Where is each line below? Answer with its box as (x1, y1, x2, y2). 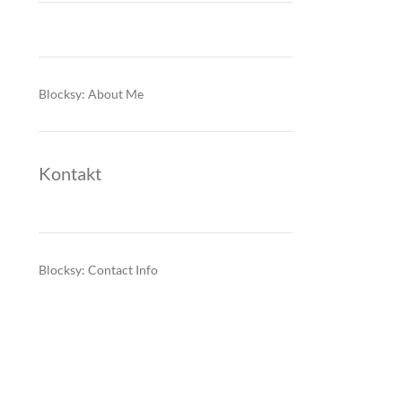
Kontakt (38, 162, 101, 184)
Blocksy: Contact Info (38, 262, 158, 277)
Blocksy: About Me (38, 86, 144, 101)
